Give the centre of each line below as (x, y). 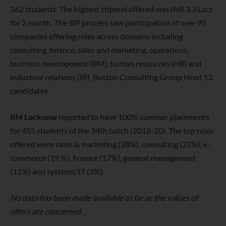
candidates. (30, 91)
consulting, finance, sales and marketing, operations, (99, 50)
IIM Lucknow (34, 117)
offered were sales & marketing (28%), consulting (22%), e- (110, 144)
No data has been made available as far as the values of (104, 197)
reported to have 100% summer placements (134, 117)
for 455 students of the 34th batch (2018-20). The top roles (112, 130)
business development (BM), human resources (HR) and (106, 64)
